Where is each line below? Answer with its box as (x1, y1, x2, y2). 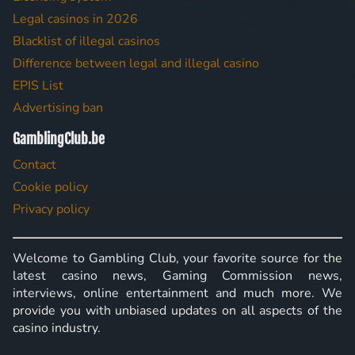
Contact (13, 156, 56, 174)
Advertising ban (13, 99, 103, 116)
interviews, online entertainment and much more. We (13, 284, 342, 302)
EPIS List (13, 77, 63, 94)
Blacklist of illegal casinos (13, 32, 160, 50)
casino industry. (13, 319, 101, 337)
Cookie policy (13, 178, 88, 196)
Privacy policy (13, 200, 90, 218)
